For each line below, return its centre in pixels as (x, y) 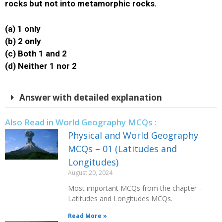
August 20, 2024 (90, 173)
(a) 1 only (23, 28)
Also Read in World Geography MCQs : (81, 122)
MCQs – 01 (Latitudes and (122, 149)
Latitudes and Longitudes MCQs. (120, 198)
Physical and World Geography (133, 135)
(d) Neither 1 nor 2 (42, 66)
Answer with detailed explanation (91, 97)
